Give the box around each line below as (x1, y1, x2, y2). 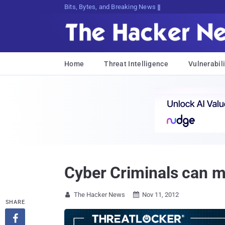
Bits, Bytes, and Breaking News (64, 3, 156, 11)
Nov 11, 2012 (142, 191, 179, 198)
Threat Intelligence (104, 60, 168, 68)
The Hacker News (74, 191, 125, 198)
